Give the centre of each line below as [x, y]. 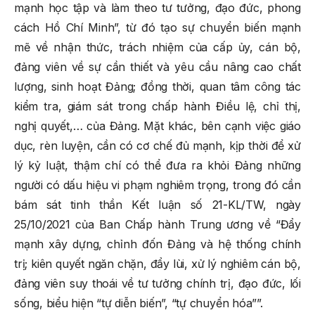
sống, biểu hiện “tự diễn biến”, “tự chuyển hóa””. [139, 303]
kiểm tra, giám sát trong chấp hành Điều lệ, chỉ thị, [157, 106]
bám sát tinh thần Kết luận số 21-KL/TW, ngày [157, 204]
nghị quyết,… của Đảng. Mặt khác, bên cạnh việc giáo [157, 126]
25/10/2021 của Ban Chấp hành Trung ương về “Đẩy [157, 224]
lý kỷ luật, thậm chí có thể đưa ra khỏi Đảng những [157, 165]
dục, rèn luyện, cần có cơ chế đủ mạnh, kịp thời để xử [157, 145]
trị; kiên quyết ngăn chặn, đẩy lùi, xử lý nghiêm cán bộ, [157, 263]
